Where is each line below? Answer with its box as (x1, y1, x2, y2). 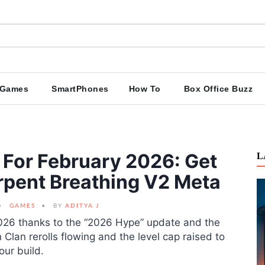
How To (128, 84, 161, 93)
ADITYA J (65, 202, 99, 209)
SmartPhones (51, 84, 109, 93)
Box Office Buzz (183, 84, 253, 93)
